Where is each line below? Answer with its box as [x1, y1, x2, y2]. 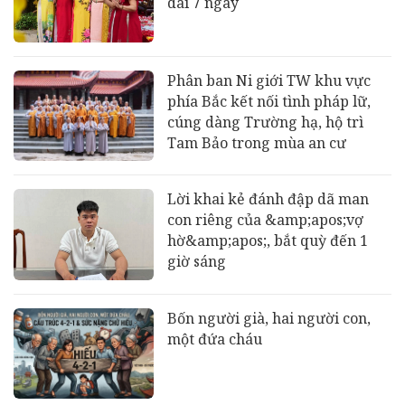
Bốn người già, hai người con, [166, 307, 371, 328]
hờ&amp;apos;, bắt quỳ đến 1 [166, 231, 368, 251]
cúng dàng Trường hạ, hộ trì [166, 111, 363, 132]
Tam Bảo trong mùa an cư [166, 132, 346, 153]
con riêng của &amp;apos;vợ [166, 210, 363, 231]
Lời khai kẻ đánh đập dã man [166, 189, 369, 210]
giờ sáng [166, 251, 226, 272]
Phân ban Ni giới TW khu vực [166, 70, 371, 90]
